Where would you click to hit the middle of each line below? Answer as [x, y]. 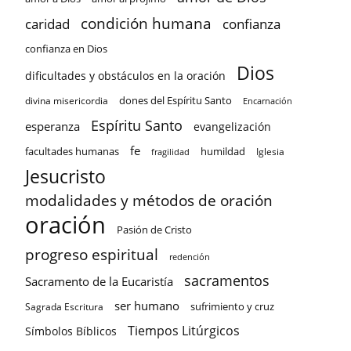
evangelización [232, 127]
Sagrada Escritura [64, 306]
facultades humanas [72, 151]
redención [190, 257]
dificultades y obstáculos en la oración [125, 76]
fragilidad [170, 152]
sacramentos [227, 280]
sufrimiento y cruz [232, 306]
